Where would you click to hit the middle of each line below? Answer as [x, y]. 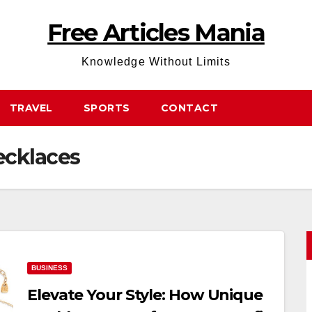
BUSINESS [49, 268]
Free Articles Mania [156, 33]
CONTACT [189, 108]
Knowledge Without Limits [156, 62]
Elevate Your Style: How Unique [145, 295]
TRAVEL [31, 108]
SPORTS [107, 108]
